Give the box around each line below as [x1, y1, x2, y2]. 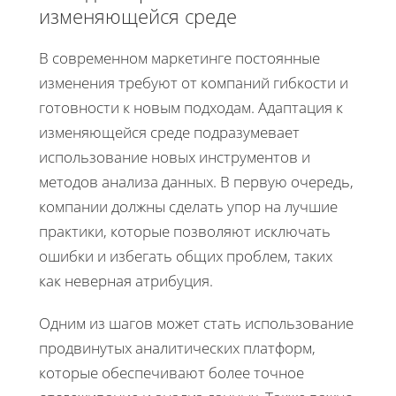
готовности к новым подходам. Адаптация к [39, 96, 343, 118]
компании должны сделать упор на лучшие [39, 195, 338, 217]
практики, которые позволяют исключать [39, 220, 331, 241]
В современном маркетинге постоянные [39, 47, 320, 68]
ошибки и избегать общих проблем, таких [39, 245, 332, 266]
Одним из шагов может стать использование [39, 312, 354, 333]
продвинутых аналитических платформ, [39, 337, 316, 358]
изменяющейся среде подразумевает [39, 121, 300, 142]
